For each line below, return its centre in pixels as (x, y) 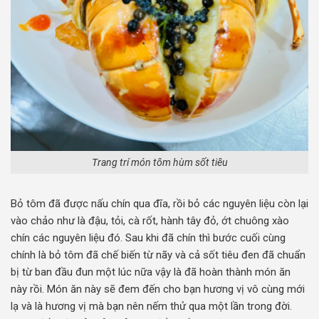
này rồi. (29, 289)
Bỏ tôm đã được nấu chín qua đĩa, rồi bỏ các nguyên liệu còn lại (159, 203)
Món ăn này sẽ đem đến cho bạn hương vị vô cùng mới (176, 289)
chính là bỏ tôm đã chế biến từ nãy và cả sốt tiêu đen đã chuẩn (158, 255)
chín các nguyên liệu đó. (68, 237)
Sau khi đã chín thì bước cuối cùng (205, 237)
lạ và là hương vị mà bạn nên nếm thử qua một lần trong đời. (151, 306)
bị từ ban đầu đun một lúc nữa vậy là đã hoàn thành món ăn (151, 272)
